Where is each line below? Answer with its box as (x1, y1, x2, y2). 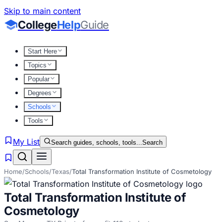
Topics (28, 61, 47, 69)
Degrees (28, 89, 52, 97)
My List (13, 137, 40, 147)
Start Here (28, 48, 57, 55)
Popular (28, 75, 50, 83)
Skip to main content (4, 6, 81, 16)
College (18, 18, 57, 31)
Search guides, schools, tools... (51, 139, 142, 146)
